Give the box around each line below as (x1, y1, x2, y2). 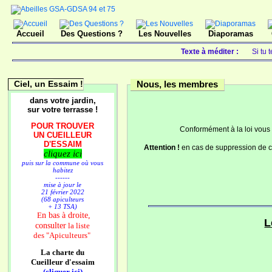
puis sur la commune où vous (22, 159, 103, 166)
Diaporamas (208, 29, 253, 38)
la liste (66, 221, 90, 230)
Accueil (16, 29, 44, 38)
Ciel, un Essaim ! (14, 79, 83, 89)
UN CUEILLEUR (33, 131, 92, 140)
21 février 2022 (41, 188, 84, 195)
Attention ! (144, 143, 180, 152)
